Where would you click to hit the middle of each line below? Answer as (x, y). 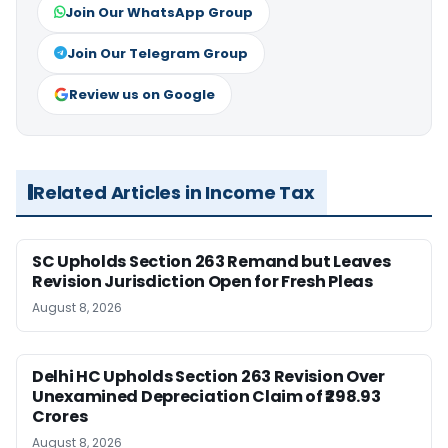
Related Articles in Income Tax (174, 192)
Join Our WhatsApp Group (159, 12)
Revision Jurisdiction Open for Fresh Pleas (202, 281)
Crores (60, 416)
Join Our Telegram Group (157, 53)
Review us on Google (142, 94)
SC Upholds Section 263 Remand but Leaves (211, 261)
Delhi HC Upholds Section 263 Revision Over (208, 376)
